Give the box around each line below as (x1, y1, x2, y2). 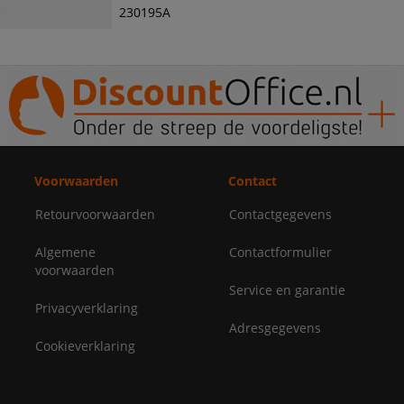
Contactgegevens (229, 206, 332, 224)
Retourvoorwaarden (35, 206, 156, 224)
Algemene (35, 243, 96, 262)
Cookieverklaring (35, 337, 136, 355)
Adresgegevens (229, 319, 321, 337)
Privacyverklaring (35, 299, 139, 317)
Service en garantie (229, 281, 345, 299)
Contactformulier (229, 243, 332, 262)
